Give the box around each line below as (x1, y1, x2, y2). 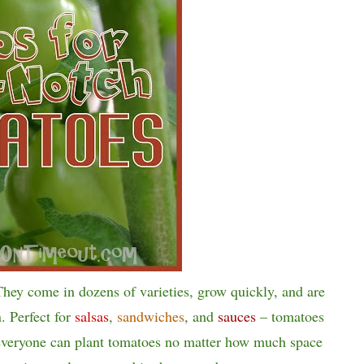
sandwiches (116, 306, 184, 326)
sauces (217, 306, 256, 326)
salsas (74, 306, 109, 326)
